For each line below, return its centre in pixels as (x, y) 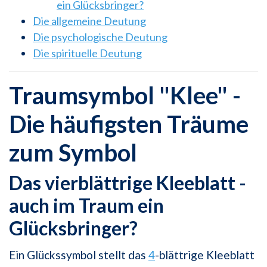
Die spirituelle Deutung (87, 53)
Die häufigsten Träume (129, 124)
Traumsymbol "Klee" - (125, 96)
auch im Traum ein (86, 206)
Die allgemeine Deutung (89, 21)
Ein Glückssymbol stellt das (79, 255)
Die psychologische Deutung (100, 37)
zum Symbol (73, 153)
